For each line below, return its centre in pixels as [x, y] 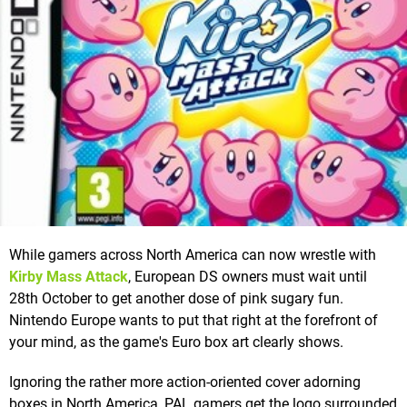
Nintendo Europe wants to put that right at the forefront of [194, 321]
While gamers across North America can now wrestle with [193, 255]
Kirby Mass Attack [69, 277]
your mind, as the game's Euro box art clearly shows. [176, 342]
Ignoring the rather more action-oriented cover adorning [185, 382]
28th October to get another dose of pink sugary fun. [176, 299]
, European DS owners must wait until [248, 277]
